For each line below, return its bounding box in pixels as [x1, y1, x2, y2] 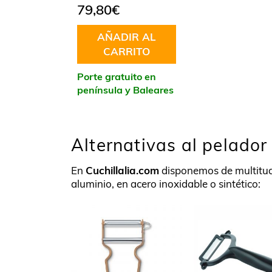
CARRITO [103, 44, 150, 58]
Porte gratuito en [77, 70, 156, 83]
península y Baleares [77, 83, 174, 96]
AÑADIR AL [97, 30, 156, 43]
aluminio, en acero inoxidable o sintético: [71, 177, 260, 190]
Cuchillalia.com [86, 163, 159, 177]
